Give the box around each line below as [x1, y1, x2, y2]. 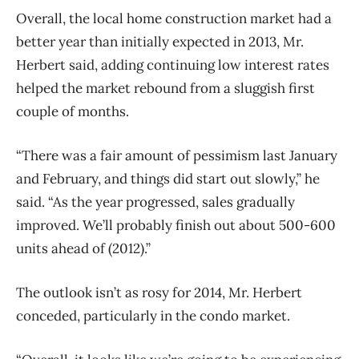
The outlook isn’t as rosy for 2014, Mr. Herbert [16, 284, 302, 302]
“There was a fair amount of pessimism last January [16, 147, 337, 165]
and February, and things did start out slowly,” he [16, 170, 320, 188]
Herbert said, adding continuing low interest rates [16, 56, 329, 75]
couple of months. [16, 103, 129, 121]
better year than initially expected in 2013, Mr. [16, 33, 304, 51]
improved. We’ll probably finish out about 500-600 [16, 216, 336, 235]
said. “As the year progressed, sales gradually [16, 193, 295, 212]
